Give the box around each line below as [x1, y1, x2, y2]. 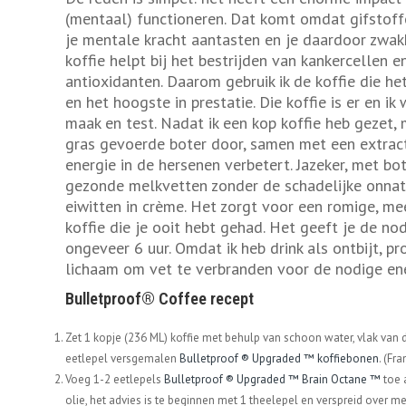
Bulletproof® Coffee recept [65, 289, 254, 310]
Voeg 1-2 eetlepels [65, 372, 164, 388]
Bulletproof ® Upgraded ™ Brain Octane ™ [164, 372, 381, 388]
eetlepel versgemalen [65, 351, 179, 367]
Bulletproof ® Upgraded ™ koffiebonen [179, 351, 379, 367]
